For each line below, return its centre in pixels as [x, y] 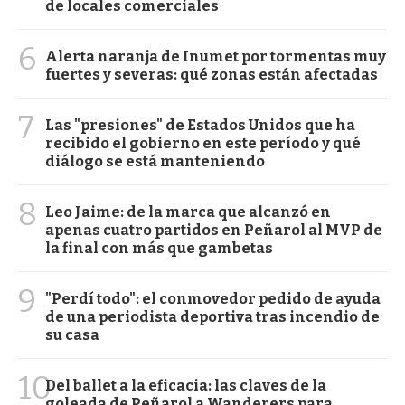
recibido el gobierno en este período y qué [203, 144]
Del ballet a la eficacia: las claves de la [186, 386]
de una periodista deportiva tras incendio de [212, 317]
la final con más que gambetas [159, 249]
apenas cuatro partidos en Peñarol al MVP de [214, 231]
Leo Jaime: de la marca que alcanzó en [188, 212]
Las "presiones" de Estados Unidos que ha [200, 126]
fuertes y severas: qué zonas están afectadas [212, 75]
